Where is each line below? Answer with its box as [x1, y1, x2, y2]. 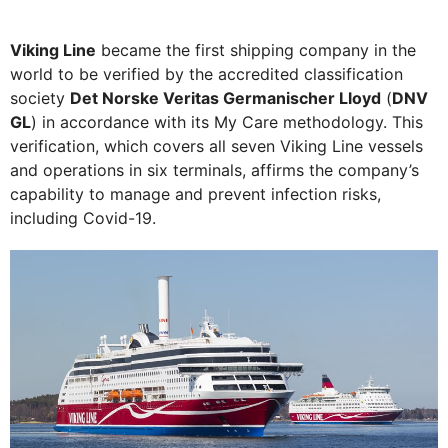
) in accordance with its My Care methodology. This [31, 112, 423, 132]
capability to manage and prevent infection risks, [10, 184, 381, 204]
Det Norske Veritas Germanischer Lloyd [70, 88, 381, 108]
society [10, 88, 70, 108]
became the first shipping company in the [96, 40, 416, 60]
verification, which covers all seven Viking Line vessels [10, 136, 423, 156]
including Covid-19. [10, 208, 156, 228]
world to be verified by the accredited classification [10, 64, 403, 84]
